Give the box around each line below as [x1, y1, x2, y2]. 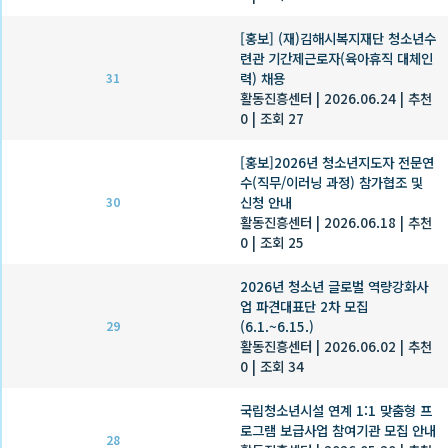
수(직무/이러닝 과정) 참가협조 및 [240, 171, 423, 192]
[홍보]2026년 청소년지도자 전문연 [240, 151, 434, 172]
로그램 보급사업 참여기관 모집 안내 [240, 419, 436, 440]
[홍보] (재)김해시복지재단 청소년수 [240, 27, 436, 48]
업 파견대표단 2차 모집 [240, 295, 368, 316]
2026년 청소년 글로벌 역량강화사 [240, 275, 428, 296]
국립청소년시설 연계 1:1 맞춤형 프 [240, 399, 432, 420]
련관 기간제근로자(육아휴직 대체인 [240, 47, 433, 68]
